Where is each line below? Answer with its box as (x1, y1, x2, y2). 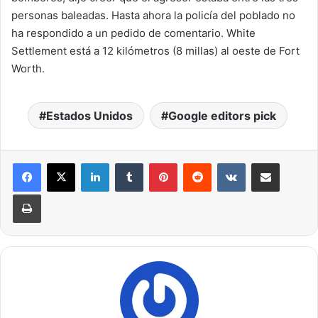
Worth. (11, 62, 45, 76)
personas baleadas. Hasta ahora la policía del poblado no (11, 9, 295, 23)
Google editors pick (168, 109, 276, 124)
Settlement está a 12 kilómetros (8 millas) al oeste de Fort (11, 44, 300, 58)
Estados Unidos (45, 109, 133, 124)
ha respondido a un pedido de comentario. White (11, 26, 256, 40)
